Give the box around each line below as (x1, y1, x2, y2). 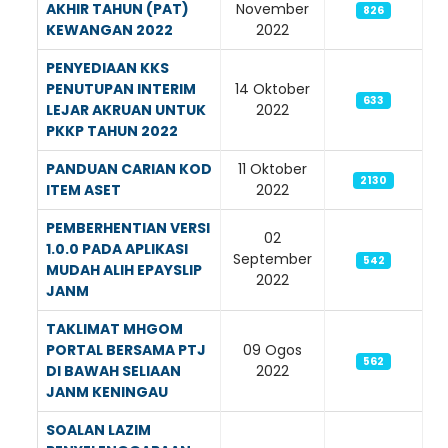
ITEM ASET (46, 179, 121, 200)
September (233, 248, 312, 269)
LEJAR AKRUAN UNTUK (46, 99, 206, 120)
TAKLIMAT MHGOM (46, 318, 183, 339)
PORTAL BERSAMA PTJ (46, 339, 206, 360)
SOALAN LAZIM (46, 419, 151, 440)
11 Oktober (238, 158, 307, 179)
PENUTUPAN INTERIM (46, 78, 196, 99)
